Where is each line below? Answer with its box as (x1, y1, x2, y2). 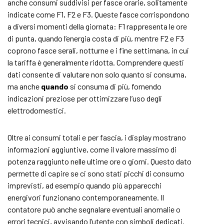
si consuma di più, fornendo (68, 81, 161, 91)
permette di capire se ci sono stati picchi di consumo (7, 168, 184, 178)
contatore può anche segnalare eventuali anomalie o (7, 204, 180, 214)
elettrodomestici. (7, 105, 66, 115)
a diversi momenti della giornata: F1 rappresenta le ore (7, 21, 187, 31)
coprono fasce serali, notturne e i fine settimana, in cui (7, 45, 189, 55)
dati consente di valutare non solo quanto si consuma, (7, 69, 186, 79)
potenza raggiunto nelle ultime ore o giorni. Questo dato (7, 156, 191, 166)
